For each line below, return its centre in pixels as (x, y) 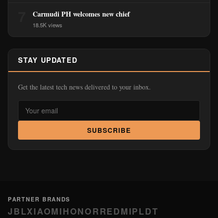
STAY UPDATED (48, 60)
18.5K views (47, 25)
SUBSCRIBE (109, 130)
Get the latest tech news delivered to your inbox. (84, 87)
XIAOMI (45, 211)
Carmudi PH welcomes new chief (81, 14)
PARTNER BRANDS (39, 199)
